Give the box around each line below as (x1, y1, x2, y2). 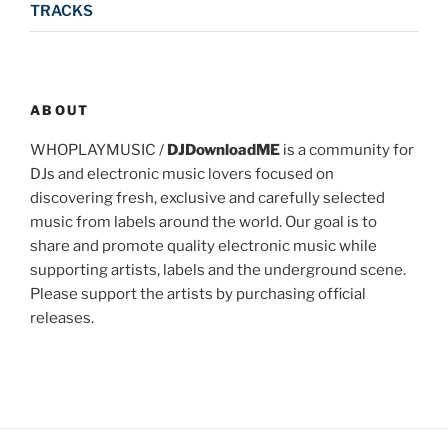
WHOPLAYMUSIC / (30, 141, 167, 160)
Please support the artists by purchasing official (30, 285, 366, 304)
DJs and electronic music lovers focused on (30, 165, 334, 184)
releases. (30, 309, 94, 328)
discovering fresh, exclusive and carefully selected (30, 189, 385, 208)
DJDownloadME (167, 141, 280, 160)
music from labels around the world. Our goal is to (30, 213, 377, 232)
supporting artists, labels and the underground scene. (30, 261, 406, 280)
